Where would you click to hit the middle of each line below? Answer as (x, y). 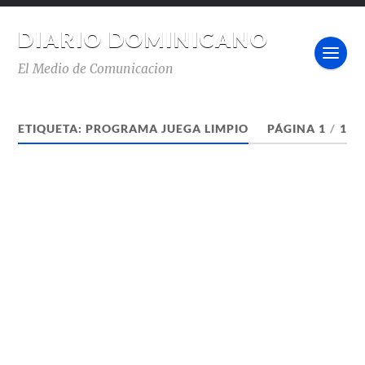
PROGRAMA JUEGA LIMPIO (167, 129)
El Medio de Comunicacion (96, 69)
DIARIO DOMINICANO (144, 39)
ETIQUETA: (52, 129)
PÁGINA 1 (296, 129)
